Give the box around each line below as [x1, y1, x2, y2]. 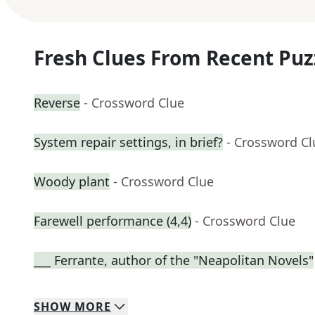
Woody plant [34, 173, 110, 191]
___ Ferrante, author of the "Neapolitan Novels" [34, 252, 314, 269]
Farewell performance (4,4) [34, 212, 191, 230]
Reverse [34, 94, 80, 112]
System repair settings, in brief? [34, 134, 223, 151]
